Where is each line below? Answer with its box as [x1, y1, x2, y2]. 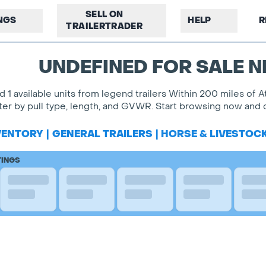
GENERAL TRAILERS [52, 128, 153, 140]
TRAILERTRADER [66, 21, 143, 32]
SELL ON [85, 9, 123, 20]
